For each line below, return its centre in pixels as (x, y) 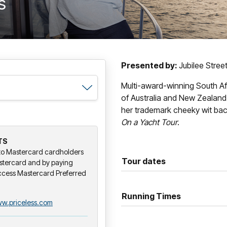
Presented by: (150, 65)
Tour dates (144, 161)
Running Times (151, 196)
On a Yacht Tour (149, 122)
